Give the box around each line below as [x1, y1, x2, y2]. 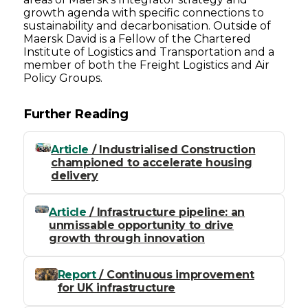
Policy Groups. [23, 71, 103, 85]
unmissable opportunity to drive [48, 219, 234, 232]
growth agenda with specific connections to [23, 5, 265, 19]
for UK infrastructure [57, 281, 175, 295]
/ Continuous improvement [96, 268, 254, 282]
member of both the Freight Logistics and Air [23, 58, 270, 71]
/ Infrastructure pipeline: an [86, 206, 245, 219]
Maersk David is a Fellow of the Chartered [23, 32, 252, 45]
